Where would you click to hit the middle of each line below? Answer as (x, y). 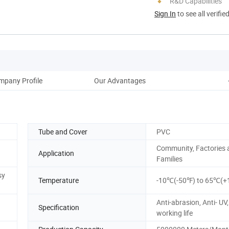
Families (169, 158)
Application (56, 153)
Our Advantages (120, 80)
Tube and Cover (63, 131)
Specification (59, 208)
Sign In (165, 13)
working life (175, 213)
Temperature (59, 180)
